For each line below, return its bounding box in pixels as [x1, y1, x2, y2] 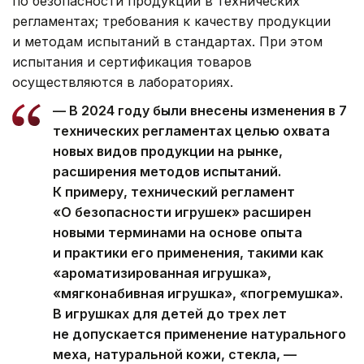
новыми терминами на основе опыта [53, 223, 302, 240]
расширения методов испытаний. [53, 162, 281, 180]
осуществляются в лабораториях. [12, 73, 233, 90]
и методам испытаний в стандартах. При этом [12, 32, 323, 50]
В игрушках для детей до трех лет [53, 305, 287, 322]
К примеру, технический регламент [53, 183, 295, 200]
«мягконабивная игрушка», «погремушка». [53, 284, 343, 301]
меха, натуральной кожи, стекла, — [53, 345, 297, 362]
